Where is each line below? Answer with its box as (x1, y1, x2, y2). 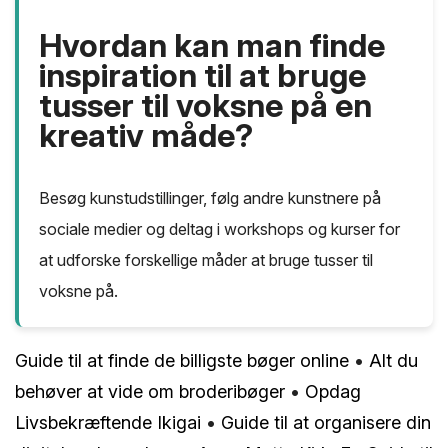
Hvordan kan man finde (39, 26, 385, 66)
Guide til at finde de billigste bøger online (15, 350, 349, 372)
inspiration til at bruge (39, 56, 366, 96)
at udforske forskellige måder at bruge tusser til (39, 250, 373, 271)
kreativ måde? (39, 116, 253, 156)
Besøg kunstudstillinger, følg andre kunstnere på (39, 188, 381, 209)
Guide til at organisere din (221, 412, 431, 434)
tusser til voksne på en (39, 86, 372, 126)
